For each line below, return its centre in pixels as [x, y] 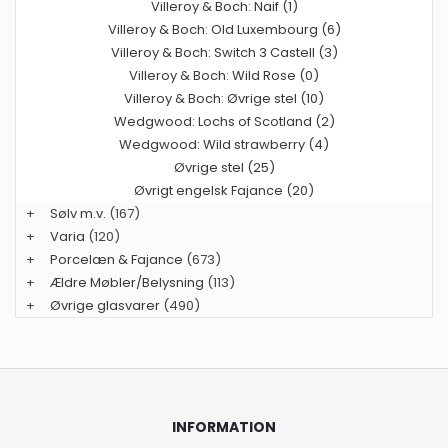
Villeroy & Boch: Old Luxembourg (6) [224, 29]
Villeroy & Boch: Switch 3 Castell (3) [224, 52]
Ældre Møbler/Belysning [127, 282]
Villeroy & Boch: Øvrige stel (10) [224, 98]
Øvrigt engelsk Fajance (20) [224, 190]
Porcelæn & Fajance [116, 259]
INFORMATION [224, 426]
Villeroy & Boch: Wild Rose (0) [224, 75]
